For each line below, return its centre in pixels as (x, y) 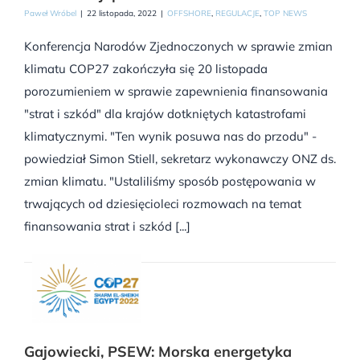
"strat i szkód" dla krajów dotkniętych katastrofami (165, 113)
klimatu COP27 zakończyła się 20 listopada (146, 68)
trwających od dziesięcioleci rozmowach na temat (163, 203)
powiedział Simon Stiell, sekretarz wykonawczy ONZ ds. (180, 158)
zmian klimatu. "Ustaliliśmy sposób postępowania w (170, 181)
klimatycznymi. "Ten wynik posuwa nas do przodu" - (170, 136)
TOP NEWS (285, 13)
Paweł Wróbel (50, 13)
